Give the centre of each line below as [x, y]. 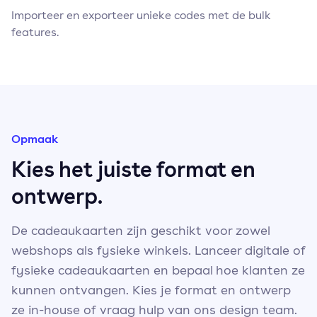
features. [35, 32]
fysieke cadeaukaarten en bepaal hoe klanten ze [158, 270]
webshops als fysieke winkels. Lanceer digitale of [158, 250]
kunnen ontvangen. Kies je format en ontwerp [151, 289]
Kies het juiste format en [133, 169]
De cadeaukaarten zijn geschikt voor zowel [140, 230]
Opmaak [35, 138]
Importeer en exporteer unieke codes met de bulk [141, 15]
